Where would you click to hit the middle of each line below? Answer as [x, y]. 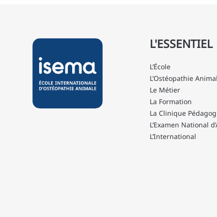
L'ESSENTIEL [181, 43]
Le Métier [165, 90]
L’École [160, 66]
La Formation [171, 101]
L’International [173, 136]
